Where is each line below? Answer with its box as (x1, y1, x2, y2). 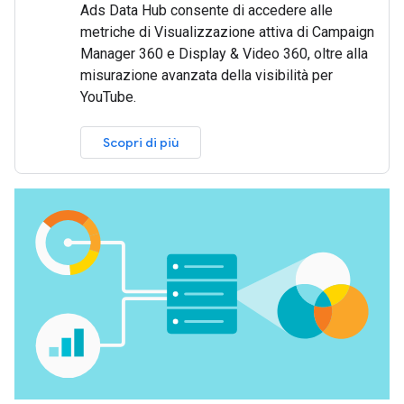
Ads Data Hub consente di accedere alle (80, 2, 333, 19)
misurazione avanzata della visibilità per (80, 67, 333, 84)
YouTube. (80, 88, 136, 106)
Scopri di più (103, 134, 179, 151)
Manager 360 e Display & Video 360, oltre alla (80, 45, 368, 62)
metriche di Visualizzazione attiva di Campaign (80, 23, 374, 41)
